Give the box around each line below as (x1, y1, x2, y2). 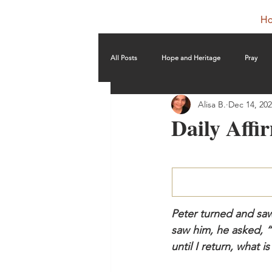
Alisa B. (198, 98, 226, 110)
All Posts (110, 53, 137, 62)
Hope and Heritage (161, 53, 220, 62)
